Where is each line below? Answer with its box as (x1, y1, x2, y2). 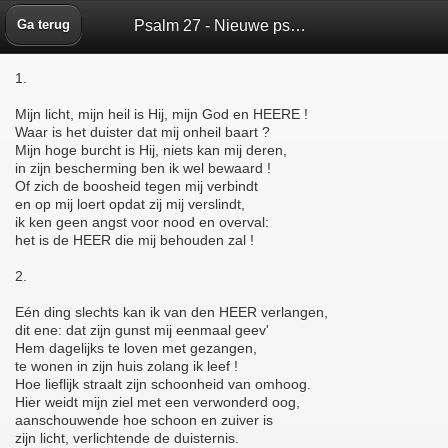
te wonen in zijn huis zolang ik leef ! (15, 358, 238, 375)
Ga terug (17, 17, 70, 32)
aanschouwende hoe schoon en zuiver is (15, 412, 273, 429)
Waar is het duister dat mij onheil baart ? (15, 124, 270, 141)
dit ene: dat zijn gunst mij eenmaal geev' (15, 322, 269, 339)
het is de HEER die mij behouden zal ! (15, 232, 254, 249)
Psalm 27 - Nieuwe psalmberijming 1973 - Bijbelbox (290, 16, 307, 34)
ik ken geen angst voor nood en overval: (15, 214, 269, 231)
